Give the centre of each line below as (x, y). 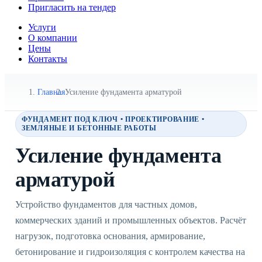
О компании (53, 38)
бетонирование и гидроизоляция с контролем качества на (130, 252)
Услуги (42, 27)
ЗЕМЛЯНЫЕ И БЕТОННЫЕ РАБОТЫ (89, 128)
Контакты (48, 59)
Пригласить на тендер (72, 7)
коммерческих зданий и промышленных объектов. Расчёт (131, 220)
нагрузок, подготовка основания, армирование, (110, 236)
